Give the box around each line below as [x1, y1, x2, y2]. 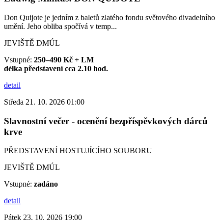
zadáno [34, 180, 58, 189]
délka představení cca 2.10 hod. [4, 64, 108, 73]
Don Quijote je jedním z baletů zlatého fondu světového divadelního [4, 13, 215, 22]
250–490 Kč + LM [34, 55, 94, 64]
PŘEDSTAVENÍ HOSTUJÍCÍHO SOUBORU [4, 146, 152, 155]
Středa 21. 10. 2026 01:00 [4, 97, 84, 106]
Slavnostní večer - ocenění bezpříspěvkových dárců [4, 115, 208, 126]
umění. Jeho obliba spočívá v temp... [4, 22, 117, 30]
